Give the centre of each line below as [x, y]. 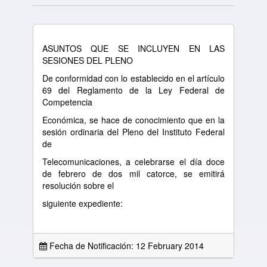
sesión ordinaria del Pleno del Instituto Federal [133, 132]
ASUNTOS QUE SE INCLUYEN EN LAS [133, 48]
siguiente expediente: [84, 203]
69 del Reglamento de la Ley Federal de [133, 90]
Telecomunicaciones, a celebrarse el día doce [133, 162]
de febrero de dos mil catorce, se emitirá [133, 173]
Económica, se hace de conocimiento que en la [133, 120]
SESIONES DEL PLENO [88, 60]
